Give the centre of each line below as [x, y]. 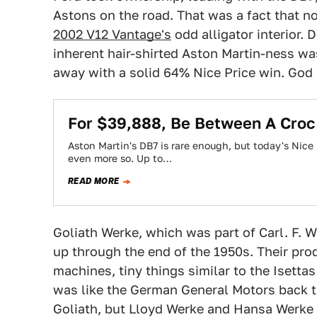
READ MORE [94, 181]
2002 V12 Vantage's [112, 34]
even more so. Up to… [120, 158]
